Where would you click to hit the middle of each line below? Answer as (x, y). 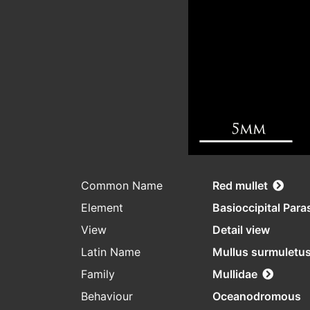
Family (98, 274)
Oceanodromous (257, 297)
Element (102, 208)
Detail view (241, 230)
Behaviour (107, 297)
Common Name (122, 186)
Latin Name (111, 252)
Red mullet (240, 186)
